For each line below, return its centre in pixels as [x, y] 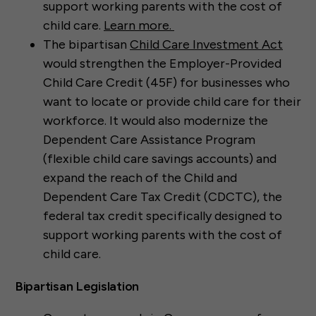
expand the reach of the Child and [140, 177]
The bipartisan [86, 44]
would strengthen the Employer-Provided [162, 63]
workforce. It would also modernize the [156, 120]
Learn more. [139, 25]
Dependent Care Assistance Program [149, 139]
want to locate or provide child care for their [172, 101]
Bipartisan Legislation [77, 287]
